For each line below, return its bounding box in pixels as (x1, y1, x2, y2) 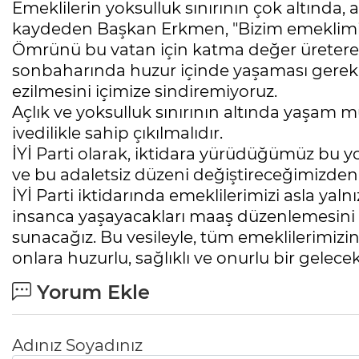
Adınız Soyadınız (12, 336, 143, 356)
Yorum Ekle (31, 280, 150, 305)
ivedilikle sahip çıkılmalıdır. (12, 123, 223, 143)
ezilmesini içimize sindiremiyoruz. (12, 82, 277, 102)
